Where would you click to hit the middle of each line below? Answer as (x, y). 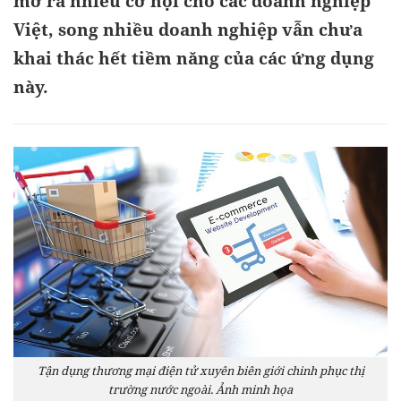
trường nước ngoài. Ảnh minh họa (200, 389)
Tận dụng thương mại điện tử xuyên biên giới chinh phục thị (200, 370)
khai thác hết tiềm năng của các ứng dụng (194, 58)
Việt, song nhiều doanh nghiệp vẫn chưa (188, 30)
